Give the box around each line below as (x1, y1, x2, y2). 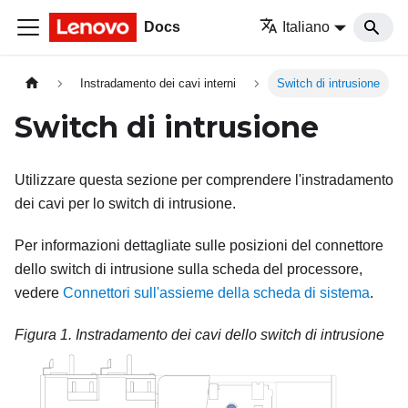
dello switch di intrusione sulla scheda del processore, (15, 261, 362, 278)
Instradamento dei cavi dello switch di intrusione (76, 327, 384, 343)
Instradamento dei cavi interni (80, 76, 237, 91)
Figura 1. (15, 327, 76, 343)
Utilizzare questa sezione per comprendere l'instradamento (15, 172, 393, 189)
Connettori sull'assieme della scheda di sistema (63, 285, 370, 301)
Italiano (282, 19, 331, 35)
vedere (15, 285, 63, 301)
